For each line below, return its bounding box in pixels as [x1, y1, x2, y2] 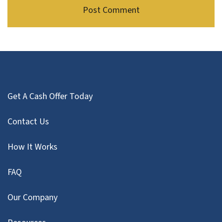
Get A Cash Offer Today [7, 90, 93, 103]
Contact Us [7, 115, 49, 128]
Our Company [7, 191, 57, 204]
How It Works [7, 141, 57, 154]
